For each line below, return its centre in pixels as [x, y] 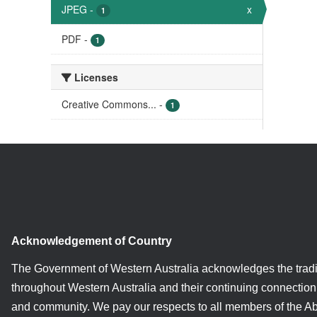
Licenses [95, 77]
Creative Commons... [109, 104]
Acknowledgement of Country [92, 241]
